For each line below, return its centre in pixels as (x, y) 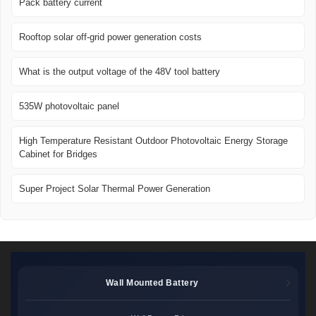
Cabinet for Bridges (58, 154)
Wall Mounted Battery (152, 282)
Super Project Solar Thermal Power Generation (115, 189)
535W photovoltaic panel (69, 107)
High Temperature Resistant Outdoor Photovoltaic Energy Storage (153, 141)
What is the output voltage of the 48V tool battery (120, 72)
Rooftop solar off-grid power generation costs (110, 37)
